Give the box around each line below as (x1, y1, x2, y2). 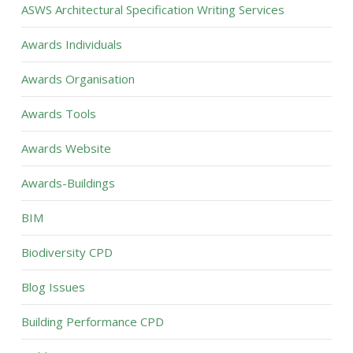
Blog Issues (20, 279, 85, 295)
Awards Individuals (20, 36, 122, 52)
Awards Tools (20, 106, 96, 121)
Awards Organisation (20, 71, 135, 87)
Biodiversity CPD (20, 244, 113, 260)
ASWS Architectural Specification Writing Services (20, 2, 284, 17)
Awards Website (20, 140, 111, 156)
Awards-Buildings (20, 175, 115, 191)
